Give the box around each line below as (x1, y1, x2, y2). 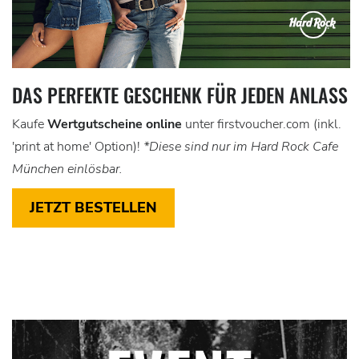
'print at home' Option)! (12, 138, 140, 156)
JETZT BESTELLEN (30, 198, 157, 218)
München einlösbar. (12, 160, 123, 179)
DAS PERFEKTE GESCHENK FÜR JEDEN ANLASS (12, 80, 348, 110)
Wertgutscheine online (47, 115, 182, 134)
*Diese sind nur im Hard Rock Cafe (140, 138, 338, 156)
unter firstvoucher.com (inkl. (182, 115, 341, 134)
